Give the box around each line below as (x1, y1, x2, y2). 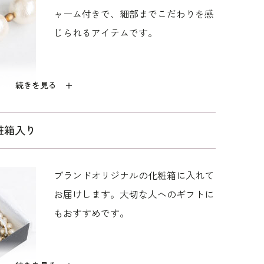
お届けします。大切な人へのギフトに (54, 189, 214, 200)
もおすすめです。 (54, 208, 130, 219)
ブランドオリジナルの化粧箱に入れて (54, 170, 214, 181)
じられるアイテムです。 (54, 28, 158, 39)
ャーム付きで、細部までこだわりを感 (54, 9, 214, 20)
